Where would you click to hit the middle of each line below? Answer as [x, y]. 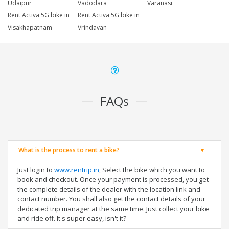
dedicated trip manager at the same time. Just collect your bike [113, 209]
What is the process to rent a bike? [69, 150]
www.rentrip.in [77, 170]
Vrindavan [92, 28]
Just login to [36, 170]
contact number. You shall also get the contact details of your [111, 199]
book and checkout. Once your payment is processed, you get [113, 180]
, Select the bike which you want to [152, 170]
